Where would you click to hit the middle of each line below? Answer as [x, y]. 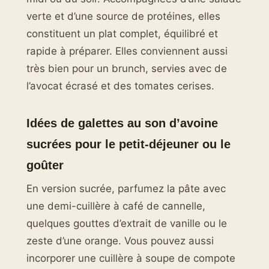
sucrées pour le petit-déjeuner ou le [128, 144]
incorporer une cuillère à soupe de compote [131, 258]
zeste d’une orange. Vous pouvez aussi [120, 241]
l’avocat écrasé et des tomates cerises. [120, 86]
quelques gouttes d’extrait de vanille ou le [127, 224]
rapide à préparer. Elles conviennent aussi [127, 51]
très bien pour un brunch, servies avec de [127, 69]
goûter [45, 165]
